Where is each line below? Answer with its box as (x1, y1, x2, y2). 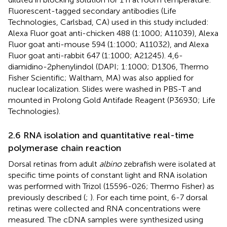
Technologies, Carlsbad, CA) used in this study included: (8, 17, 209, 27)
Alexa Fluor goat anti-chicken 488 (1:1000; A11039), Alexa (8, 28, 218, 38)
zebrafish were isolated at (122, 159, 216, 169)
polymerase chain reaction (8, 142, 121, 154)
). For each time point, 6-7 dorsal (90, 192, 208, 202)
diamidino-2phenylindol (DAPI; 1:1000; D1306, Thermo (8, 61, 209, 71)
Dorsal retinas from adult (8, 159, 99, 169)
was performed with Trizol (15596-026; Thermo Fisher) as (8, 181, 214, 191)
